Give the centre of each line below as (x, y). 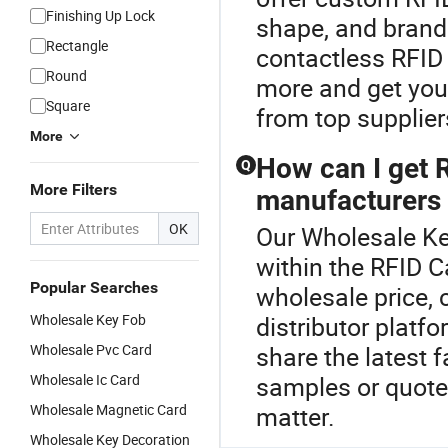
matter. (295, 416)
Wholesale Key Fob (88, 319)
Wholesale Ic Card (85, 379)
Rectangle (77, 45)
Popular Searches (94, 287)
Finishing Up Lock (100, 15)
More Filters (73, 189)
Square (68, 105)
